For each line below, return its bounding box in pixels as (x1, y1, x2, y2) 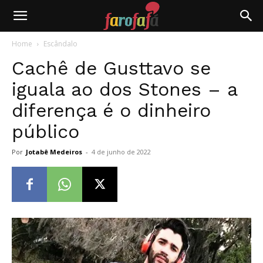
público (12, 120, 79, 143)
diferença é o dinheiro (12, 99, 211, 122)
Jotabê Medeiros (26, 147, 82, 156)
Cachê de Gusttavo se (12, 57, 211, 79)
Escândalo (43, 39, 77, 49)
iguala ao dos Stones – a (12, 78, 237, 100)
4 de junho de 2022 (92, 147, 151, 156)
